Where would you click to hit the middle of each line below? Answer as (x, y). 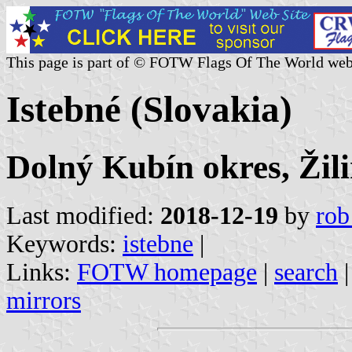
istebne (158, 244)
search (306, 272)
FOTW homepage (167, 272)
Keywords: (64, 244)
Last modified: (83, 215)
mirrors (44, 300)
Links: (42, 272)
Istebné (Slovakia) (149, 110)
